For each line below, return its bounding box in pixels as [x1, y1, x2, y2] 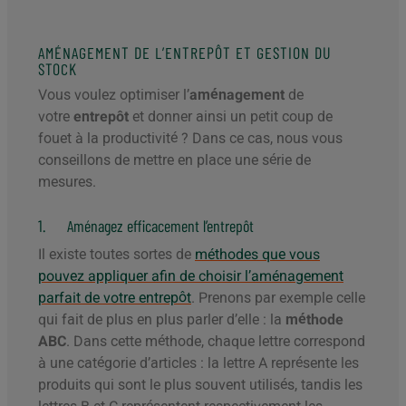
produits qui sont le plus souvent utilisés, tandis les [38, 376, 362, 394]
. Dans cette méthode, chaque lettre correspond [66, 333, 365, 351]
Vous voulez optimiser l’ [38, 86, 189, 104]
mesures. [38, 173, 96, 191]
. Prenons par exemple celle [191, 289, 365, 307]
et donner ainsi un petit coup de [129, 108, 333, 126]
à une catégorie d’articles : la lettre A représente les [38, 354, 359, 372]
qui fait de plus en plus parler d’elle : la [38, 311, 285, 329]
